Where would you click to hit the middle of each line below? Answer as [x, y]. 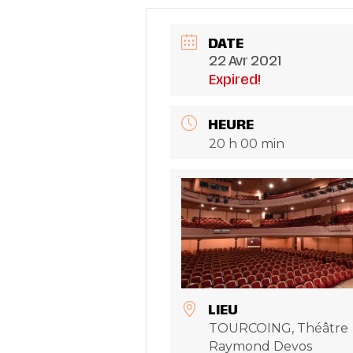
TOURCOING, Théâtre [278, 328]
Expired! [234, 81]
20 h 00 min [246, 144]
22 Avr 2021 [245, 62]
